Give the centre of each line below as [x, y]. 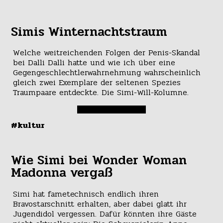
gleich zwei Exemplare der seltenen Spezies [97, 83]
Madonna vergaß [62, 173]
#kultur [28, 125]
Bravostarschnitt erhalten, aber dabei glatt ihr [100, 204]
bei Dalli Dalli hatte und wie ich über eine [94, 63]
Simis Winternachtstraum [89, 32]
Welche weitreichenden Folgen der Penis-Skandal [106, 53]
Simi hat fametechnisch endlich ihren [86, 194]
